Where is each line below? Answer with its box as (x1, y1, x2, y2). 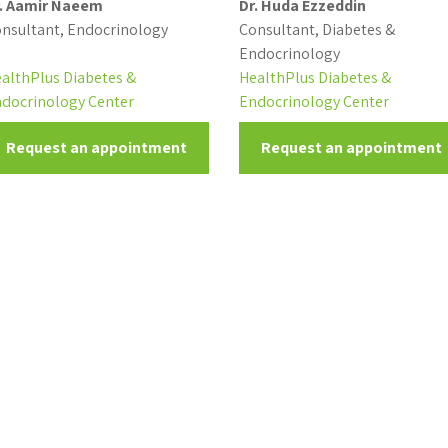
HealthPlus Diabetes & (238, 67, 391, 88)
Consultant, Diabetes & (238, 19, 395, 40)
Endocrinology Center (238, 91, 389, 112)
